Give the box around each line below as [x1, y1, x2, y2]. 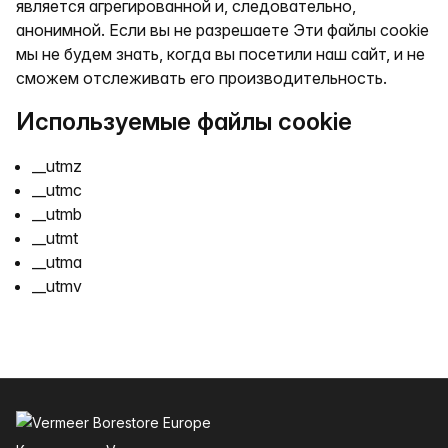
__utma [32, 252, 82, 272]
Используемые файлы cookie [16, 107, 352, 136]
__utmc [32, 180, 82, 200]
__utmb [32, 204, 82, 224]
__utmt [32, 228, 78, 248]
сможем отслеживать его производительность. [16, 68, 387, 88]
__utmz [32, 156, 82, 176]
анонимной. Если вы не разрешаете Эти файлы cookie [16, 20, 429, 40]
